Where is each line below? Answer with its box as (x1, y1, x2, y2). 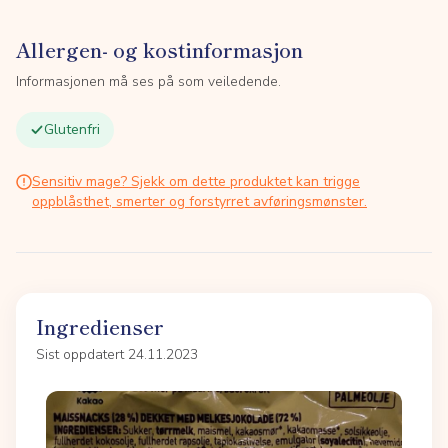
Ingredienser (36, 312, 164, 341)
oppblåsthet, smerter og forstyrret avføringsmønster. (32, 192, 367, 211)
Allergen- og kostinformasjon (16, 35, 303, 64)
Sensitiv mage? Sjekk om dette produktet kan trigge (32, 172, 360, 191)
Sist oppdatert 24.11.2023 (36, 345, 198, 364)
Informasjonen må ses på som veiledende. (16, 72, 281, 91)
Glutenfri (44, 120, 100, 139)
